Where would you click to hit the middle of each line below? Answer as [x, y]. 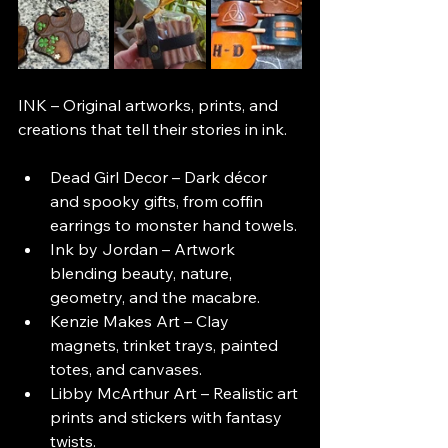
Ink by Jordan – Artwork [144, 249]
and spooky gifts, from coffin [158, 201]
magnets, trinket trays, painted [166, 345]
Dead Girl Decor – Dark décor [160, 177]
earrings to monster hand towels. [173, 225]
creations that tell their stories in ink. [152, 129]
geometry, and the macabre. [155, 297]
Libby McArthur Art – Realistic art [176, 393]
